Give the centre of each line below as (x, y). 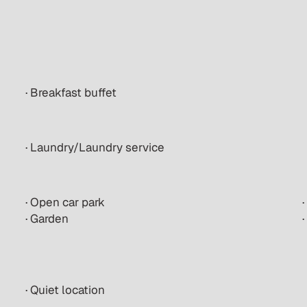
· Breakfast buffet (71, 92)
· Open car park (65, 202)
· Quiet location (65, 290)
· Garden (47, 218)
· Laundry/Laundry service (95, 147)
